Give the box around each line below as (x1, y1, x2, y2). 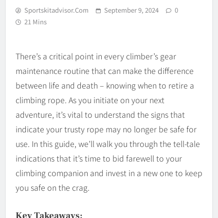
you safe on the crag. (16, 181, 90, 193)
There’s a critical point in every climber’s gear (16, 50, 176, 62)
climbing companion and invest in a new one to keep (16, 166, 202, 179)
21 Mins (24, 17, 47, 26)
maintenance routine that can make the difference (16, 64, 194, 76)
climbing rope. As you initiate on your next (16, 93, 164, 106)
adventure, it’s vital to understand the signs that (16, 108, 185, 120)
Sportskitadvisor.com (24, 5, 89, 15)
